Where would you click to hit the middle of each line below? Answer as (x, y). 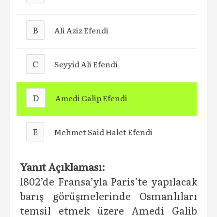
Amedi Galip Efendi (92, 98)
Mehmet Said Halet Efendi (103, 132)
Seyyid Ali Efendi (86, 64)
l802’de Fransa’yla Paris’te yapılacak (108, 181)
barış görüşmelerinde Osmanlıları (108, 196)
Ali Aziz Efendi (82, 30)
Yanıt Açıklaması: (62, 167)
